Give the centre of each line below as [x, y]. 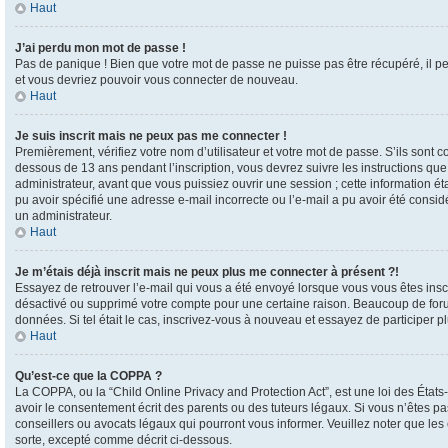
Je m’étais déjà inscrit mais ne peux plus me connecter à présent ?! [207, 272]
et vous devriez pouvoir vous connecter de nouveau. [156, 80]
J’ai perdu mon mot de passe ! [100, 48]
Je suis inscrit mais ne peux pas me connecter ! [151, 136]
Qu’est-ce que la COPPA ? [88, 376]
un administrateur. [63, 216]
